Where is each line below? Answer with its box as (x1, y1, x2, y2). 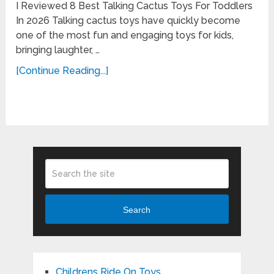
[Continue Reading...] (16, 64, 109, 76)
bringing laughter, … (16, 43, 100, 56)
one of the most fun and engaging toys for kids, (16, 29, 234, 41)
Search (123, 204, 151, 215)
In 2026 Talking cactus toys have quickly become (16, 14, 241, 26)
